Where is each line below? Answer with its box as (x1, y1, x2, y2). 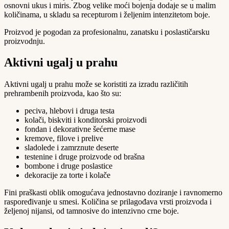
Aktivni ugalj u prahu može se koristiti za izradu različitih (4, 80, 188, 89)
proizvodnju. (4, 36, 45, 45)
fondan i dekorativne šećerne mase (25, 125, 135, 134)
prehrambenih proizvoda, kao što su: (4, 89, 121, 98)
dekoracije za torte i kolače (25, 171, 110, 180)
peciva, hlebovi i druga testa (25, 106, 114, 116)
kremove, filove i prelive (25, 134, 103, 143)
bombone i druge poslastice (25, 162, 112, 171)
